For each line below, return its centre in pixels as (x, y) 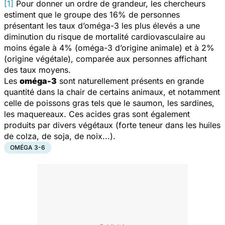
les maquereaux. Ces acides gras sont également (97, 114)
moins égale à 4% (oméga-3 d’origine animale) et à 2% (109, 47)
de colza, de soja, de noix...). (60, 136)
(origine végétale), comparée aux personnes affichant (105, 59)
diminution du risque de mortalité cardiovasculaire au (104, 36)
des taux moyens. (37, 70)
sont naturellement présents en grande (130, 81)
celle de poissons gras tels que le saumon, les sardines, (109, 103)
